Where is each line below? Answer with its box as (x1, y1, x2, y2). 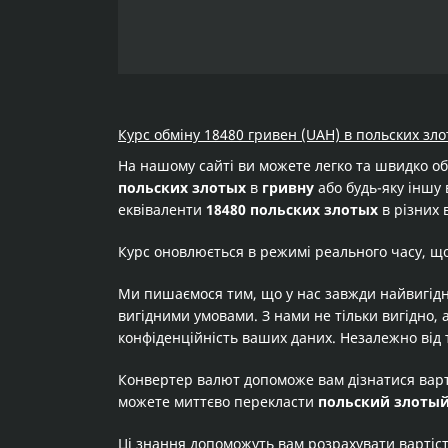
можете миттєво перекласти (118, 392, 318, 411)
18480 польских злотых (206, 200, 378, 219)
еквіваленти (118, 200, 206, 219)
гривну (262, 178, 314, 197)
